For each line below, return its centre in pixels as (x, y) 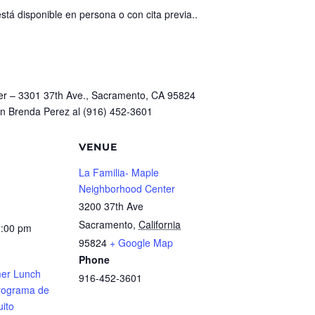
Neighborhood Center (127, 188)
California (160, 224)
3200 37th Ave (111, 206)
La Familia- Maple (119, 172)
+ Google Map (141, 242)
